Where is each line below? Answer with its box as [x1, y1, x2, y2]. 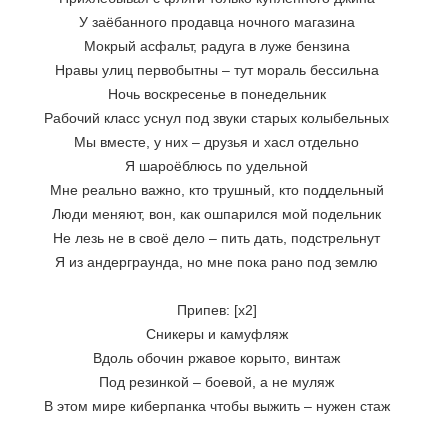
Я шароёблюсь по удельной [125, 158, 308, 174]
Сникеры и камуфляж [145, 326, 288, 342]
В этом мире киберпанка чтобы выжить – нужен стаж [43, 398, 390, 414]
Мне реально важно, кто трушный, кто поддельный [49, 182, 384, 198]
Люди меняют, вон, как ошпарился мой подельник [52, 206, 381, 222]
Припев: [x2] [176, 302, 257, 318]
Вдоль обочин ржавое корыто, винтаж [93, 350, 340, 366]
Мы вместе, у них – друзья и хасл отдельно [74, 134, 359, 150]
